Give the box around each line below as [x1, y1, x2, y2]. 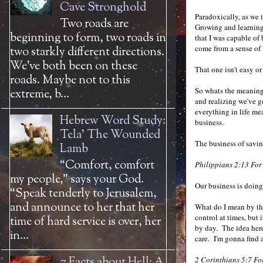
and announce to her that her [10, 200, 154, 217]
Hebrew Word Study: [60, 113, 166, 130]
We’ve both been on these [10, 58, 137, 75]
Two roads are [60, 16, 129, 33]
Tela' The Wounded [60, 127, 160, 144]
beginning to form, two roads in [10, 30, 166, 47]
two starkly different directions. [10, 44, 164, 61]
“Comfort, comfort [60, 157, 154, 174]
